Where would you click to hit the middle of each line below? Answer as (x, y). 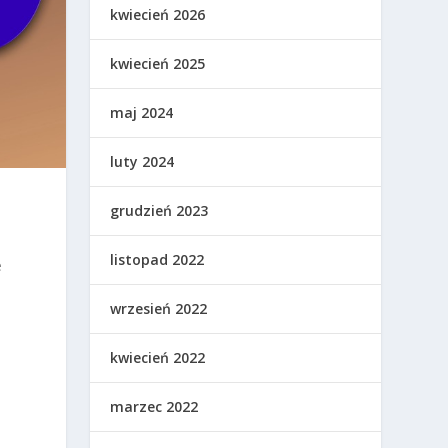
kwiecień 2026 (158, 15)
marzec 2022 (154, 407)
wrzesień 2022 (159, 309)
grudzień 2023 (159, 211)
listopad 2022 (157, 260)
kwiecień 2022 (158, 358)
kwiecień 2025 (158, 64)
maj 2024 (142, 113)
